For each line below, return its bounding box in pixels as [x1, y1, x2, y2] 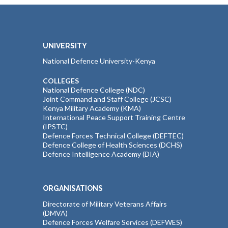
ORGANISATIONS [43, 184, 103, 193]
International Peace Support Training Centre [43, 113, 185, 122]
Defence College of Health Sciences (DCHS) [43, 140, 182, 150]
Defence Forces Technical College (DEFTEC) [43, 131, 184, 140]
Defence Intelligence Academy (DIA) [43, 150, 159, 159]
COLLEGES [43, 76, 79, 85]
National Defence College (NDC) [43, 85, 145, 95]
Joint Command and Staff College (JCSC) [43, 95, 172, 104]
